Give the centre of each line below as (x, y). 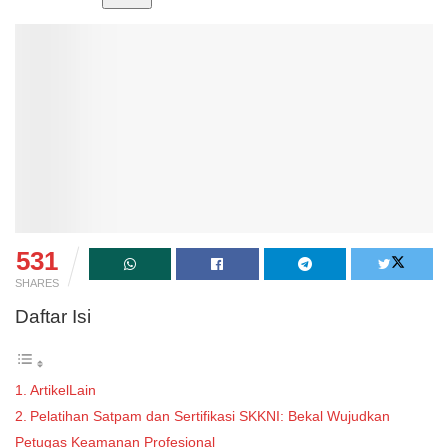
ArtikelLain (62, 390)
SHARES (37, 283)
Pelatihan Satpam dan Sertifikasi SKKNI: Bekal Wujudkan (209, 416)
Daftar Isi (53, 317)
